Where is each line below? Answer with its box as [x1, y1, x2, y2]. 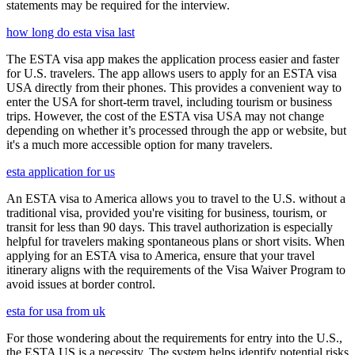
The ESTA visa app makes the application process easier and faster [6, 52, 339, 67]
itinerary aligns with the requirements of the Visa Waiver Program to [6, 263, 345, 277]
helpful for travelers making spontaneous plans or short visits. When [6, 235, 345, 249]
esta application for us [6, 165, 115, 179]
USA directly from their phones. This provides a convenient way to [6, 81, 342, 95]
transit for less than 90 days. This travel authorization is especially [6, 220, 333, 235]
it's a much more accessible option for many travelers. [6, 138, 273, 152]
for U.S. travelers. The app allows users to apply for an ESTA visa [6, 67, 337, 81]
